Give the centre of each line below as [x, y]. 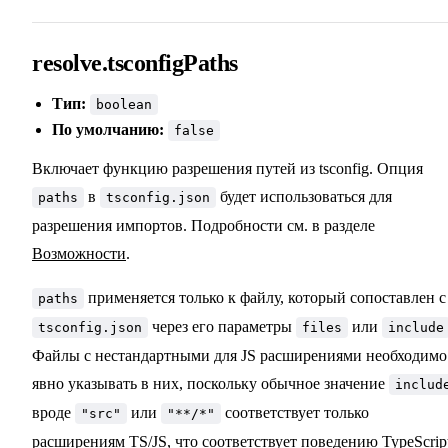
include [416, 328]
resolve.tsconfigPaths [135, 63]
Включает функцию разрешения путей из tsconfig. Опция [227, 169]
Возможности [79, 254]
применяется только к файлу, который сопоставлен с [265, 298]
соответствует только [295, 413]
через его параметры [222, 327]
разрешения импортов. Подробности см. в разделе [203, 226]
